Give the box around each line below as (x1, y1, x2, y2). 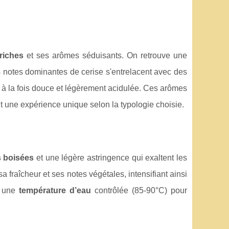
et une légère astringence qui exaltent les (34, 153, 188, 162)
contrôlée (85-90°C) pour (90, 186, 187, 195)
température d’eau (18, 186, 91, 195)
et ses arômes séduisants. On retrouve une (23, 51, 188, 60)
